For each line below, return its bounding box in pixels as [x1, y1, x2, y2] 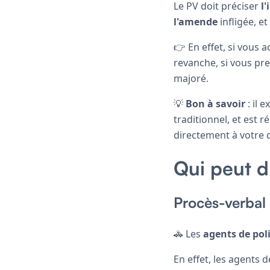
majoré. [174, 71, 209, 85]
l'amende [174, 14, 218, 28]
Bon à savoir [186, 96, 245, 110]
